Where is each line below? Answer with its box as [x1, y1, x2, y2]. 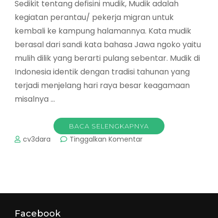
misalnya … [15, 93, 55, 105]
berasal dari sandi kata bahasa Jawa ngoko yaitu [15, 39, 201, 50]
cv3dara [23, 134, 51, 144]
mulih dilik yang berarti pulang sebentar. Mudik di [15, 53, 200, 64]
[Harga [142, 185, 165, 195]
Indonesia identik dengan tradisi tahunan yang [15, 66, 190, 77]
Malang [142, 175, 167, 184]
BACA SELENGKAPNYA [69, 122, 149, 130]
